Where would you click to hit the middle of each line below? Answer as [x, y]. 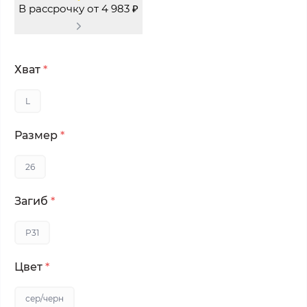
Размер [37, 136]
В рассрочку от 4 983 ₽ [78, 9]
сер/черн [45, 299]
